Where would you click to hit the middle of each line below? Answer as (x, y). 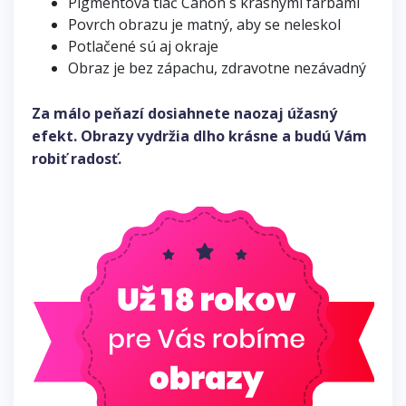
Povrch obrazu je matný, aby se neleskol (204, 25)
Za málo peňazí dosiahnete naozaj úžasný (184, 114)
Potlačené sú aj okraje (143, 47)
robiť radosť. (77, 159)
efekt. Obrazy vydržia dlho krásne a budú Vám (199, 136)
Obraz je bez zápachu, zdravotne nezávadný (217, 68)
